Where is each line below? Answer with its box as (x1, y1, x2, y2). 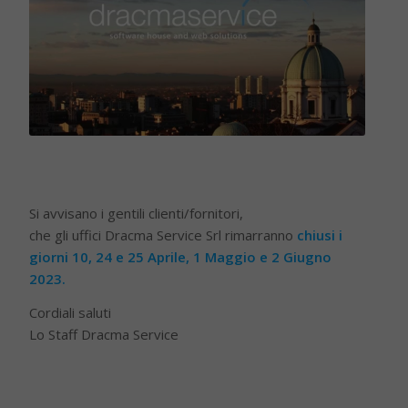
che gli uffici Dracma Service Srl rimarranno (29, 225, 298, 244)
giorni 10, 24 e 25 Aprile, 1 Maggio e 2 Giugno (29, 247, 332, 266)
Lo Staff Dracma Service (29, 324, 179, 343)
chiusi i (297, 225, 343, 244)
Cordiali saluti (29, 302, 112, 321)
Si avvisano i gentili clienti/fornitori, (29, 203, 244, 222)
